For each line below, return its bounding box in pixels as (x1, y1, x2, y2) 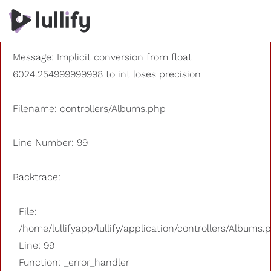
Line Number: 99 (13, 137, 88, 148)
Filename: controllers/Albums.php (13, 103, 166, 114)
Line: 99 (19, 240, 54, 250)
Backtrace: (13, 172, 60, 183)
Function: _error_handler (19, 256, 129, 267)
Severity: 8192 (13, 18, 74, 28)
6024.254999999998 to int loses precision (13, 68, 201, 79)
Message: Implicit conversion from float (13, 51, 192, 62)
